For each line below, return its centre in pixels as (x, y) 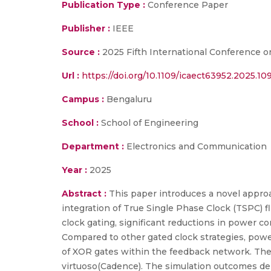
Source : (81, 52)
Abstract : (85, 194)
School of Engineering (149, 123)
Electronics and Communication (195, 146)
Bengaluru (128, 99)
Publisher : (87, 28)
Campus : (83, 99)
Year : (74, 170)
